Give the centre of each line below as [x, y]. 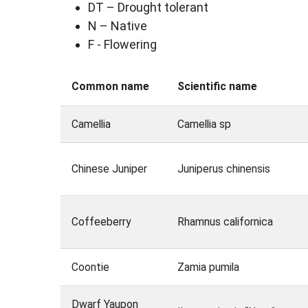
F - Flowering [122, 45]
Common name [110, 87]
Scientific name [217, 87]
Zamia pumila [208, 267]
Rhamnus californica [225, 222]
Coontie [90, 267]
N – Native [118, 26]
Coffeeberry [101, 222]
